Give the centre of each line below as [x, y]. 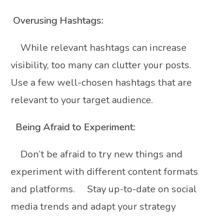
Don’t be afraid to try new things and [97, 154]
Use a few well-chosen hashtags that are [101, 82]
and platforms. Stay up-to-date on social [104, 189]
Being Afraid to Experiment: [76, 127]
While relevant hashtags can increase [99, 47]
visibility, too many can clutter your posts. [105, 65]
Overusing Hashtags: [58, 20]
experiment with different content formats [105, 171]
